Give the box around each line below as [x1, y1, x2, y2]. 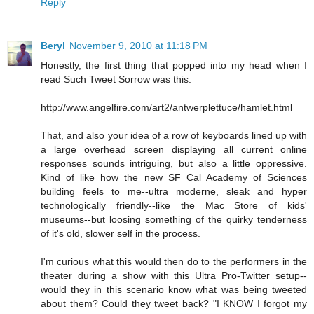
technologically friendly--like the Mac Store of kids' [41, 200, 307, 212]
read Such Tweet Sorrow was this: [41, 74, 191, 86]
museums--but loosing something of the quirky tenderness [41, 214, 307, 226]
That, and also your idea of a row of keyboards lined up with [41, 130, 307, 142]
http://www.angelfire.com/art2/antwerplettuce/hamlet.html [41, 102, 292, 114]
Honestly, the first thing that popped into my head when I [41, 60, 307, 71]
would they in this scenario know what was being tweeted [41, 284, 307, 296]
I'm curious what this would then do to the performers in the [41, 256, 307, 268]
